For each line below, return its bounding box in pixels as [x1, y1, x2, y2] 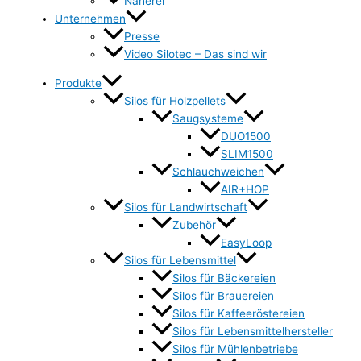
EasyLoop [221, 236, 272, 250]
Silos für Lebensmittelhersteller [172, 325, 333, 338]
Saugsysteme [172, 111, 243, 125]
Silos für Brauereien [172, 289, 274, 303]
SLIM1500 [221, 147, 273, 160]
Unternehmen [55, 12, 126, 26]
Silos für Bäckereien [172, 272, 276, 285]
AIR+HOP [221, 183, 269, 196]
